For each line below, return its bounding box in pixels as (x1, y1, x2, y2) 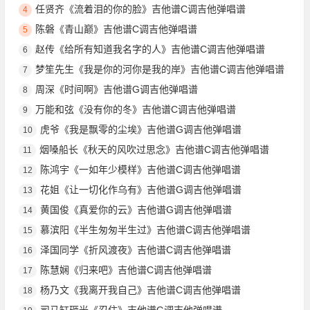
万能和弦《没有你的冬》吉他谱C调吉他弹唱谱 (35, 103, 236, 115)
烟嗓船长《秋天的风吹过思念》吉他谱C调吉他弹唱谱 (39, 143, 269, 155)
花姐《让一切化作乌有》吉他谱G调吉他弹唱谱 (39, 183, 241, 195)
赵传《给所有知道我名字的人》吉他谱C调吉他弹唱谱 (35, 43, 265, 55)
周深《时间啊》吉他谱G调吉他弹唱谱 (35, 83, 198, 95)
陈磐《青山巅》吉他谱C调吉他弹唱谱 (35, 23, 197, 35)
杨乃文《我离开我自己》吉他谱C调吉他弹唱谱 (39, 284, 241, 295)
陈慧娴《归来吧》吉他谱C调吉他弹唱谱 (39, 264, 212, 275)
